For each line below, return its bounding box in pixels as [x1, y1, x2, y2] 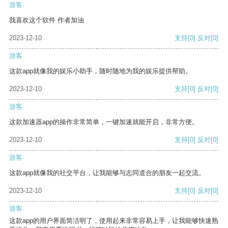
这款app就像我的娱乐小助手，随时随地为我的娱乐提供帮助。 [9, 67, 192, 75]
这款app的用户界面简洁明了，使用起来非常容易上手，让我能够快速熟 [9, 217, 218, 225]
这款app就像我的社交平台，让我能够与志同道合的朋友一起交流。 [9, 169, 205, 177]
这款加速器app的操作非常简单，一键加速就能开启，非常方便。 [9, 118, 198, 126]
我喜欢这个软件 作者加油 [9, 16, 84, 24]
